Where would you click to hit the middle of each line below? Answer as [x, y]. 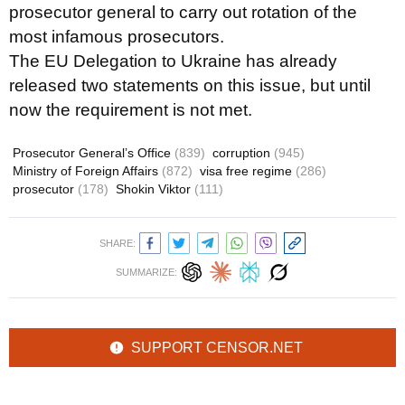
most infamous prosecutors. [117, 37]
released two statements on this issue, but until [190, 85]
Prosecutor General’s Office [94, 153]
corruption [243, 153]
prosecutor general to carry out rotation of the [183, 12]
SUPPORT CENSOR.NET [217, 348]
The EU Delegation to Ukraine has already [173, 61]
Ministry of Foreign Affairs [87, 171]
